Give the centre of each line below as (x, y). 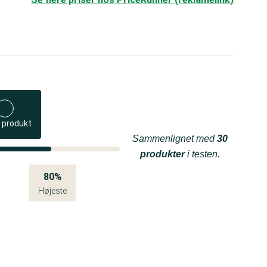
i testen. (202, 154)
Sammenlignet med (175, 139)
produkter (162, 154)
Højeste (53, 191)
